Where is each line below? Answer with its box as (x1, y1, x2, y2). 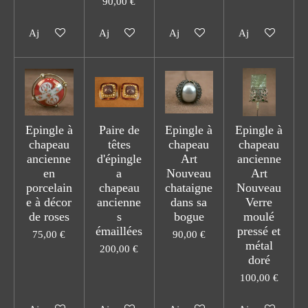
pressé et (237, 224, 281, 239)
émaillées (96, 224, 143, 239)
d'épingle (96, 152, 142, 166)
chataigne (165, 181, 213, 195)
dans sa (170, 195, 208, 210)
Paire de (98, 123, 140, 137)
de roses (28, 210, 69, 224)
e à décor (26, 195, 72, 210)
